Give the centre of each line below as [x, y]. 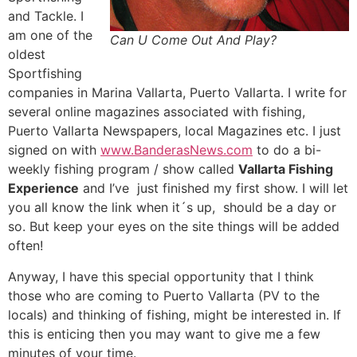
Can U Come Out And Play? [193, 39]
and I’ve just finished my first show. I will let [214, 188]
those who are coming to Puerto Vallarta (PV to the [164, 295]
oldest [27, 55]
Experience [43, 188]
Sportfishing [45, 74]
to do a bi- [287, 150]
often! [27, 246]
